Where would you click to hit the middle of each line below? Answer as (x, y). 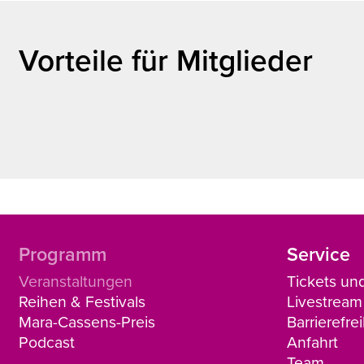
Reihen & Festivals (82, 301)
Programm (62, 254)
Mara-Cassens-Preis (87, 321)
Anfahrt (313, 341)
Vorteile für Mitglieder (165, 59)
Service (319, 254)
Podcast (46, 341)
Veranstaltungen (75, 280)
